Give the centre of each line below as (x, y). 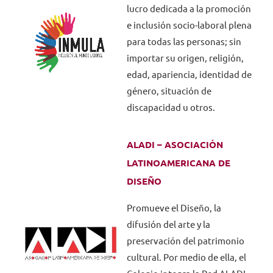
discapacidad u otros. (171, 108)
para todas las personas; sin (184, 42)
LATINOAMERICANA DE (178, 163)
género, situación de (169, 91)
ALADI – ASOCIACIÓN (175, 145)
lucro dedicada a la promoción (189, 9)
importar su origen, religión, (185, 58)
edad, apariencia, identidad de (189, 75)
